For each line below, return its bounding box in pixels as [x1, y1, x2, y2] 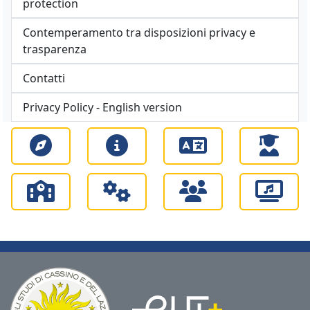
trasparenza [23, 42, 86, 57]
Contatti [23, 71, 65, 86]
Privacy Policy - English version [23, 100, 182, 115]
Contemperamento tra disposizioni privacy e [23, 25, 255, 40]
